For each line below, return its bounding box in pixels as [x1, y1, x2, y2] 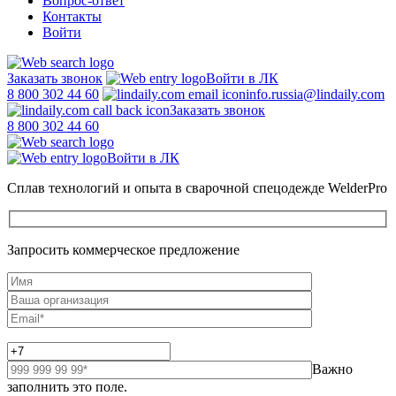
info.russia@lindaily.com [246, 87, 385, 102]
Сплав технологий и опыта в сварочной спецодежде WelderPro [7, 180, 387, 195]
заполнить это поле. [7, 378, 127, 394]
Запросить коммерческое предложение [7, 241, 240, 257]
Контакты [42, 9, 102, 24]
